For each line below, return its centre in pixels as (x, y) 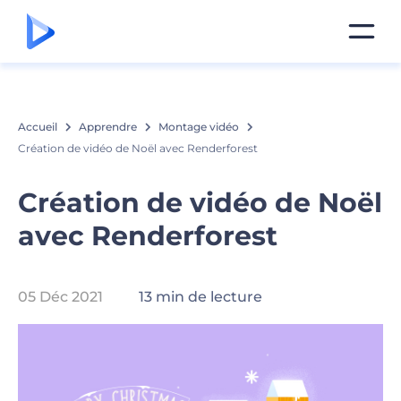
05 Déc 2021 (60, 297)
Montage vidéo (199, 127)
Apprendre (108, 127)
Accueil (38, 127)
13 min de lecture (204, 297)
